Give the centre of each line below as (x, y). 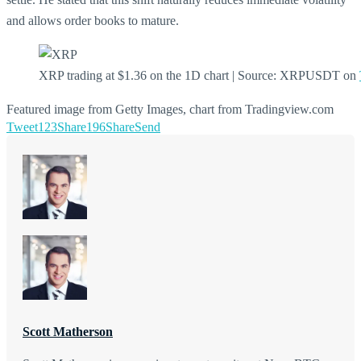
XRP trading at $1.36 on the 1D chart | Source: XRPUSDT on (199, 76)
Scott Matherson (68, 332)
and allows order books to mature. (93, 21)
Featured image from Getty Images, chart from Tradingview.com (170, 110)
